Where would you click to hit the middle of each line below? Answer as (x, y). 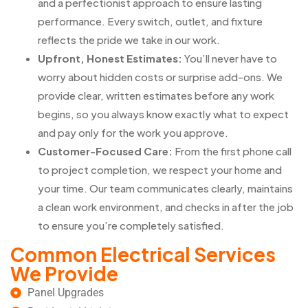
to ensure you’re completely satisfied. (131, 225)
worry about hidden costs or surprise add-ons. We (160, 76)
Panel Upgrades (66, 292)
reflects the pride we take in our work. (129, 39)
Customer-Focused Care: (106, 151)
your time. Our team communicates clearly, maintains (165, 188)
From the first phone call (233, 151)
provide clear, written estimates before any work (156, 95)
